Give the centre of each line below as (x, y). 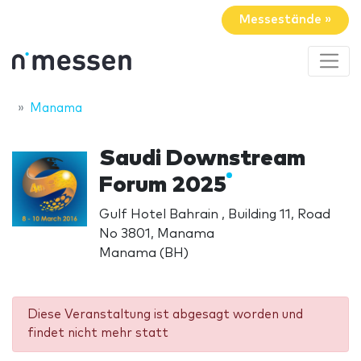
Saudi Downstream (203, 158)
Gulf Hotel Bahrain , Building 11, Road (215, 214)
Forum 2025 (163, 185)
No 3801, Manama (157, 233)
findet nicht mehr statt (98, 334)
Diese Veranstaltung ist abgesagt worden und (165, 315)
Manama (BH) (144, 253)
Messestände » (285, 20)
